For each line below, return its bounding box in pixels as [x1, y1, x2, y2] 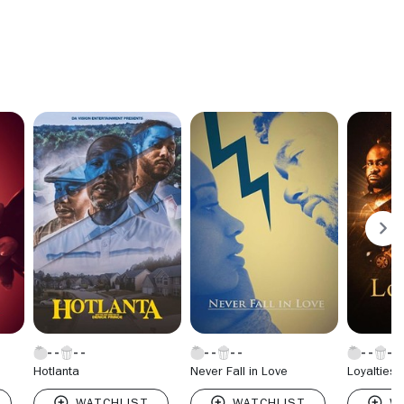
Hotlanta [33, 363, 79, 377]
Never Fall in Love [190, 363, 288, 377]
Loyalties [347, 363, 395, 377]
